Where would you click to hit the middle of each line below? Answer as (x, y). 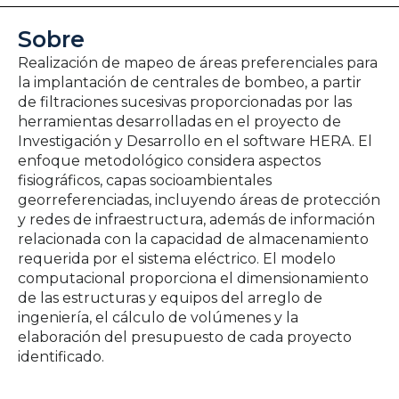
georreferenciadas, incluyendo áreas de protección (199, 200)
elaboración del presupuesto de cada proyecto (185, 338)
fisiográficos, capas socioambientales (145, 181)
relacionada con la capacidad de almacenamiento (193, 240)
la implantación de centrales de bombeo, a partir (190, 83)
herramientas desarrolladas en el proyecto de (179, 122)
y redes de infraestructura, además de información (196, 220)
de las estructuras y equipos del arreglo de (170, 298)
